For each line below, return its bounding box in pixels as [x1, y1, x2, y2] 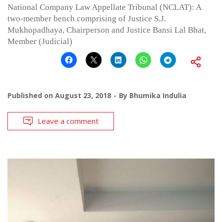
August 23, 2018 [55, 90, 111, 100]
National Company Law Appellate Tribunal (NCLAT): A [7, 2, 201, 12]
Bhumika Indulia [129, 90, 186, 100]
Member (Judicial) [7, 36, 72, 46]
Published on [7, 90, 55, 100]
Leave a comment [38, 115, 99, 126]
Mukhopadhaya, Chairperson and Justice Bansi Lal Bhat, [7, 25, 206, 35]
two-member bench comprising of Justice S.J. [7, 13, 166, 23]
